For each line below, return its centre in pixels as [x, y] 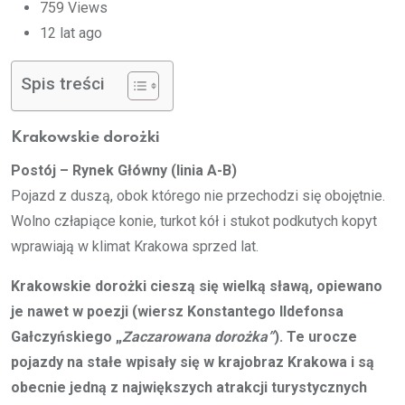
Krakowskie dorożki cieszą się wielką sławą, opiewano [197, 286]
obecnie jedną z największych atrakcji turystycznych [189, 387]
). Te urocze [316, 337]
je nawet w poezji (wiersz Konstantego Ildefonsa [177, 311]
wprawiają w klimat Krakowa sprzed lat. [135, 246]
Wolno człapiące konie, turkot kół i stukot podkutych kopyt [194, 221]
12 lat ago [71, 33]
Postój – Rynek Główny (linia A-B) [124, 170]
